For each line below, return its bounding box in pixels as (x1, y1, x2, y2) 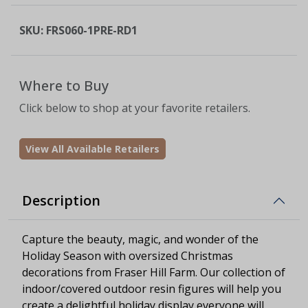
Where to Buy (19, 76, 109, 95)
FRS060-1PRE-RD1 (46, 22, 137, 38)
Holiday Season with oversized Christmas (22, 247, 233, 263)
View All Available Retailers (25, 142, 159, 155)
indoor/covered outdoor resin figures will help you (22, 280, 281, 296)
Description (22, 190, 100, 210)
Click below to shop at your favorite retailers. (19, 100, 250, 115)
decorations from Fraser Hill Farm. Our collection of (22, 264, 285, 280)
